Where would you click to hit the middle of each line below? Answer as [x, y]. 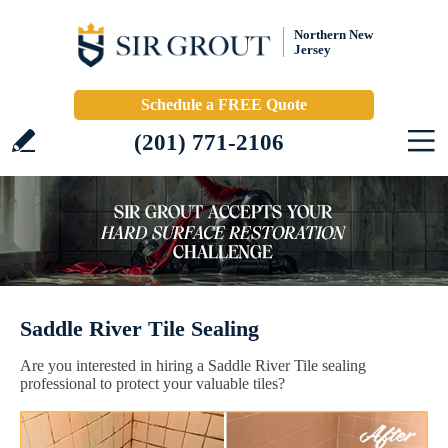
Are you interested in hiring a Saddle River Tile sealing [193, 365]
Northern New [333, 34]
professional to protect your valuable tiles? [152, 383]
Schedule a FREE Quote [224, 104]
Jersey [312, 49]
